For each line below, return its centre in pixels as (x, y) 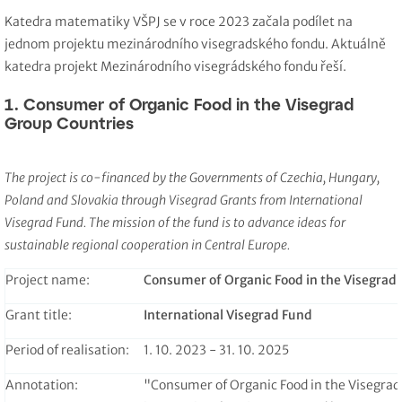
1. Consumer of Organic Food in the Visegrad (179, 105)
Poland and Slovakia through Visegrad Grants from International (184, 200)
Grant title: (39, 315)
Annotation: (42, 385)
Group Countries (69, 123)
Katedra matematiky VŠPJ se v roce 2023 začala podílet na (179, 22)
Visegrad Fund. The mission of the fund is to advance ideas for (175, 222)
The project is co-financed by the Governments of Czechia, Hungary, (192, 177)
